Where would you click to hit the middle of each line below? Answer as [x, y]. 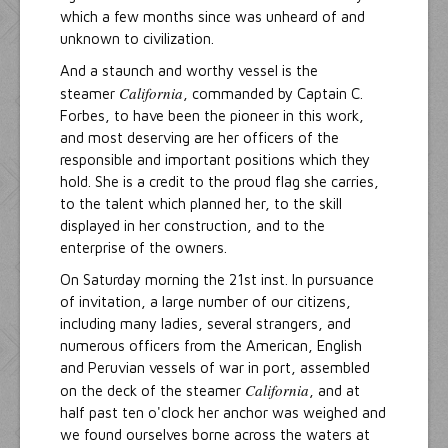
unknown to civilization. [137, 39]
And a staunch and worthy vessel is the [189, 71]
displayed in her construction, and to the [192, 226]
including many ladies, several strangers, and [205, 324]
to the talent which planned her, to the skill [201, 204]
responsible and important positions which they [215, 160]
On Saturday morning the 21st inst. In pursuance [217, 280]
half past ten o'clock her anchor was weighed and [223, 413]
